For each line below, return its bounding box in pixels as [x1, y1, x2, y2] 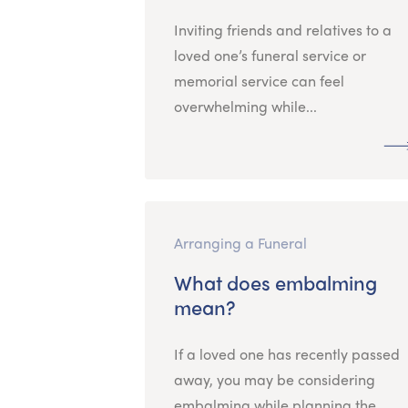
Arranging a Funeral [173, 231, 307, 253]
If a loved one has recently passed [173, 342, 400, 364]
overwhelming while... [173, 95, 317, 117]
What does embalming [173, 267, 377, 297]
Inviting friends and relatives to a [173, 18, 392, 40]
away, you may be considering [173, 368, 375, 390]
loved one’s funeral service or [173, 44, 366, 66]
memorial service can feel [173, 69, 344, 91]
